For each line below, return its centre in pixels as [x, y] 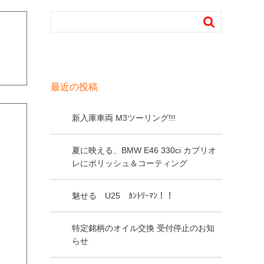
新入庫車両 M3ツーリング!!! [124, 118]
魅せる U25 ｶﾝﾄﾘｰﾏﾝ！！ [123, 196]
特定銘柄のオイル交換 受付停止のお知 [143, 228]
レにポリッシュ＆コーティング [130, 163]
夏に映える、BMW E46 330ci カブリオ [144, 150]
